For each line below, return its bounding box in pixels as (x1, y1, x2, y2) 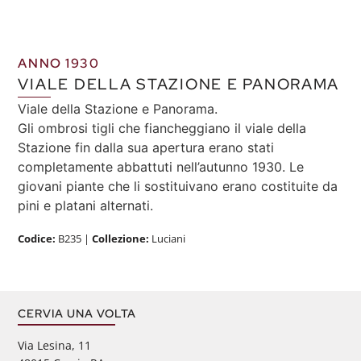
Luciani (149, 231, 186, 247)
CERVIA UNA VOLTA (18, 305, 137, 322)
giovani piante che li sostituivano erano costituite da (18, 178, 338, 195)
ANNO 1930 (18, 54, 100, 72)
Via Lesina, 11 (18, 338, 92, 354)
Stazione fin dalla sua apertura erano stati (18, 139, 275, 156)
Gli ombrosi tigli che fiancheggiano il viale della (18, 120, 307, 137)
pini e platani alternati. (18, 197, 154, 214)
